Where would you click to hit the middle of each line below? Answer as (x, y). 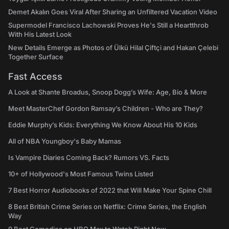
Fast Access (35, 77)
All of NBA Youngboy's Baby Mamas (65, 141)
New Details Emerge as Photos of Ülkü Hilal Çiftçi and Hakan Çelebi (113, 48)
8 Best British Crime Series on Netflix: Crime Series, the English (107, 207)
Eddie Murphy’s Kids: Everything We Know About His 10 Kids (103, 125)
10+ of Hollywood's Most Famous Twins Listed (81, 174)
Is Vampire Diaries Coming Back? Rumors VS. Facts (89, 158)
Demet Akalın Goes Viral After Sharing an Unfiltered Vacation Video (113, 12)
